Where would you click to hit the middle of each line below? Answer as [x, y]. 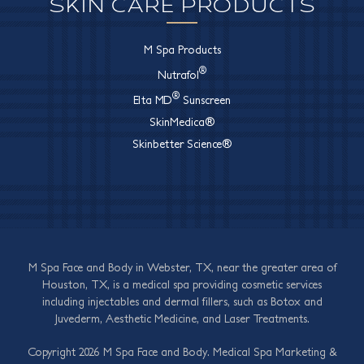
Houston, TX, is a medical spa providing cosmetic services [182, 284]
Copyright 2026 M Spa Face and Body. [120, 351]
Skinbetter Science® [182, 143]
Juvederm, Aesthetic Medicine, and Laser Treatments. [182, 318]
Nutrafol [178, 75]
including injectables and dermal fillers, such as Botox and [182, 301]
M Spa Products [182, 50]
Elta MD [153, 100]
